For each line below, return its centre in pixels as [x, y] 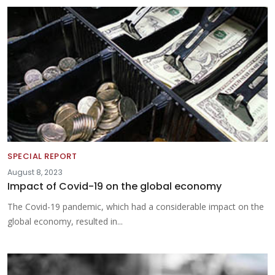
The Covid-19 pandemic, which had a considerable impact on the [136, 207]
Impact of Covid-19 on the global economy [114, 187]
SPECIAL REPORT [42, 157]
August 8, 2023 [35, 172]
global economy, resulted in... [65, 222]
